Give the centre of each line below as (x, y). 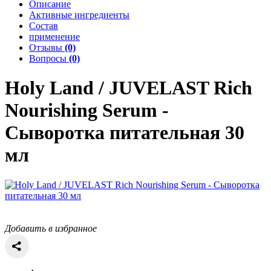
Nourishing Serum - (87, 110)
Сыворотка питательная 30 (125, 133)
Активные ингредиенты (79, 15)
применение (54, 37)
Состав (44, 26)
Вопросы (49, 58)
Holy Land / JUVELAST (107, 88)
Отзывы (47, 47)
